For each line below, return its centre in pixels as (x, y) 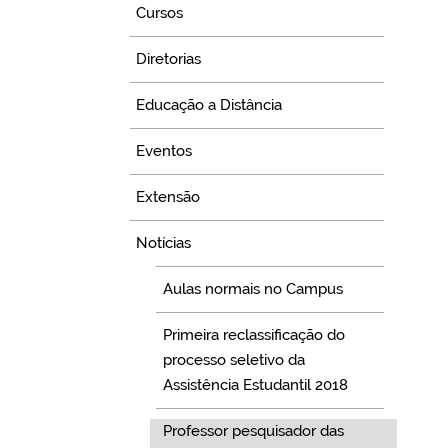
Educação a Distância (209, 105)
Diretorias (169, 59)
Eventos (164, 151)
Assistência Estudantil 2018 (255, 385)
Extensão (168, 197)
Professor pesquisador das (253, 431)
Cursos (160, 13)
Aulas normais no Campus (252, 289)
